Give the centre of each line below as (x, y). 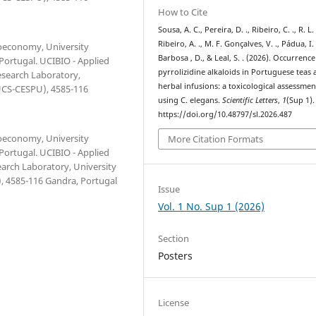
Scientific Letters (250, 100)
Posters (176, 256)
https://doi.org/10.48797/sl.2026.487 (225, 114)
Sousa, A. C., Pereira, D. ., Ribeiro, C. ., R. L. (236, 29)
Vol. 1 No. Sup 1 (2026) (212, 207)
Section (174, 239)
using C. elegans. (190, 100)
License (174, 303)
